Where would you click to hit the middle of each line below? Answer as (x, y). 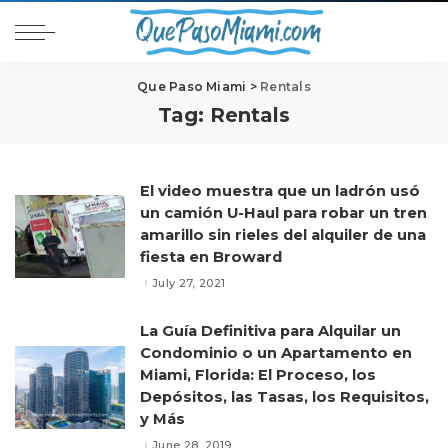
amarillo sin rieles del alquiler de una (283, 235)
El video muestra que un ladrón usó (280, 191)
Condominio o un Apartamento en (276, 353)
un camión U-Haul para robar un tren (283, 213)
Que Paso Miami (192, 86)
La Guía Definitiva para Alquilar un (270, 331)
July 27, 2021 (189, 282)
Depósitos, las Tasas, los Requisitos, (284, 397)
